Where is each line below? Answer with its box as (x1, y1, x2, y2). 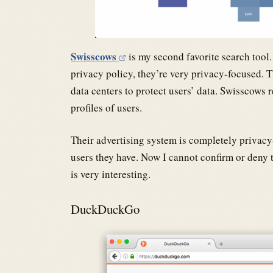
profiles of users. (71, 100, 142, 115)
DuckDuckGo (71, 200, 143, 218)
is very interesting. (71, 167, 151, 182)
